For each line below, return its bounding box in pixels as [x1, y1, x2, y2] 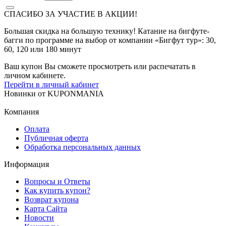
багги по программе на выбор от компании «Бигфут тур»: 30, [4, 35, 216, 44]
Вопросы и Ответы [24, 177, 90, 186]
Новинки [4, 89, 38, 98]
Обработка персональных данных [24, 142, 141, 151]
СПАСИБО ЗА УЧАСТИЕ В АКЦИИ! [4, 9, 137, 18]
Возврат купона [24, 195, 79, 204]
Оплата [24, 124, 49, 133]
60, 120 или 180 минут [4, 44, 81, 53]
